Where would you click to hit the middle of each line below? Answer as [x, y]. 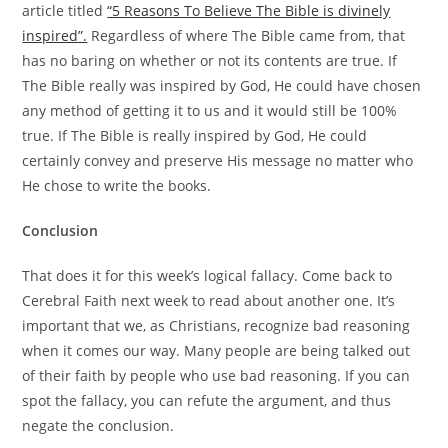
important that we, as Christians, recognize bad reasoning [216, 326]
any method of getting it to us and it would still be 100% [210, 111]
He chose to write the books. [117, 186]
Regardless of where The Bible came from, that [246, 36]
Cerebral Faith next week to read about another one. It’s [209, 301]
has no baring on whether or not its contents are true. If [210, 61]
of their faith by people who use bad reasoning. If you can [216, 376]
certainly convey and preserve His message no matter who [218, 161]
